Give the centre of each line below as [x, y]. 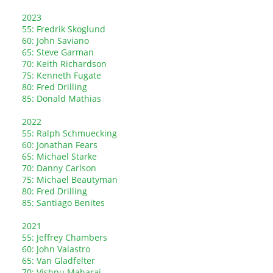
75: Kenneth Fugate [62, 75]
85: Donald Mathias [62, 98]
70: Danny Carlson [59, 168]
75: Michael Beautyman [70, 179]
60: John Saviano [55, 41]
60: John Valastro [56, 249]
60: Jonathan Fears [60, 145]
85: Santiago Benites [63, 203]
